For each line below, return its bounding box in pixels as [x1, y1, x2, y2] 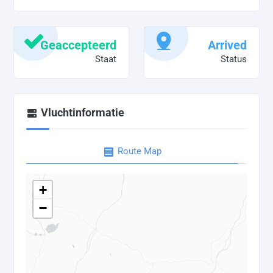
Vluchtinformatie [41, 106, 124, 119]
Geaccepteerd [40, 38, 116, 53]
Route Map [117, 146, 161, 157]
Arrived [208, 38, 247, 53]
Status [221, 54, 247, 65]
